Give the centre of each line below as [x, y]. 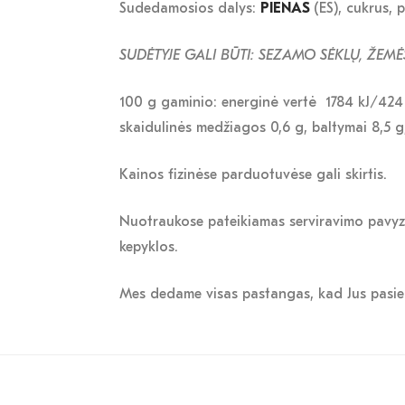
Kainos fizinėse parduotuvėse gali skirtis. [255, 175]
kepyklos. [149, 247]
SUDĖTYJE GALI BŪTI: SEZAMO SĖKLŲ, [243, 56]
